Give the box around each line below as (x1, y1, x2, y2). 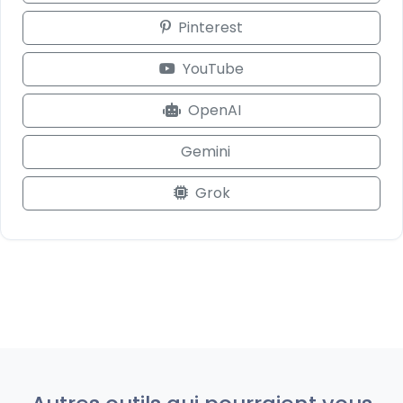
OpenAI (187, 100, 241, 121)
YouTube (183, 58, 244, 79)
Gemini (180, 141, 230, 162)
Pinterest (178, 17, 243, 38)
